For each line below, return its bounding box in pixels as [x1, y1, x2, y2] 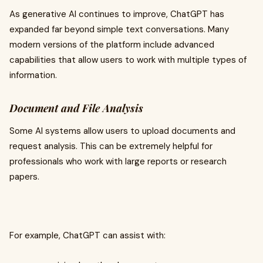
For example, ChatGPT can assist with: [9, 230, 166, 241]
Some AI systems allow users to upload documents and [9, 125, 235, 137]
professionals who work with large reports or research [9, 156, 227, 167]
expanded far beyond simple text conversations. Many [9, 23, 229, 35]
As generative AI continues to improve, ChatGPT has [9, 8, 224, 20]
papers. [9, 171, 39, 183]
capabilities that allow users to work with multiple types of [9, 54, 247, 66]
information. [9, 69, 57, 81]
